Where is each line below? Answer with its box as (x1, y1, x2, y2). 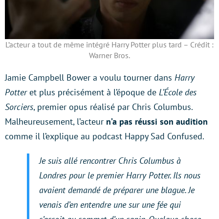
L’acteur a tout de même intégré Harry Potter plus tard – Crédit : (5, 39, 214, 49)
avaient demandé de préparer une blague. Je (39, 184, 195, 196)
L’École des (159, 86, 197, 98)
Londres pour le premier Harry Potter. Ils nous (39, 169, 200, 181)
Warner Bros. (89, 50, 130, 60)
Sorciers (5, 101, 33, 112)
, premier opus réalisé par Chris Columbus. (33, 101, 193, 112)
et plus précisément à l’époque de (27, 86, 159, 98)
